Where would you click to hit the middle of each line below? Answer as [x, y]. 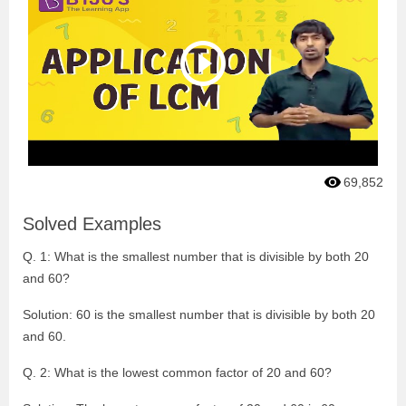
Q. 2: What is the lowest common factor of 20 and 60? [177, 372]
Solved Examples [92, 223]
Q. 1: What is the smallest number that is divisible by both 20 [196, 256]
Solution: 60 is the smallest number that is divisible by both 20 [199, 314]
